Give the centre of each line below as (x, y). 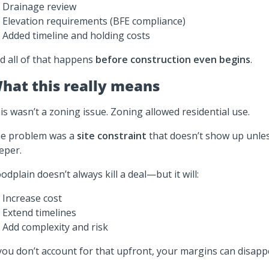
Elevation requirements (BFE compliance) (94, 21)
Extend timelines (39, 213)
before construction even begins (173, 59)
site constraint (112, 136)
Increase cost (32, 198)
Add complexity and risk (55, 227)
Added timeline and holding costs (76, 35)
